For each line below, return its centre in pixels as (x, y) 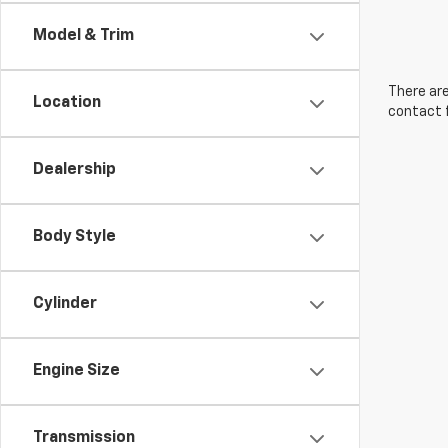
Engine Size (76, 371)
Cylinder (65, 304)
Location (67, 103)
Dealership (74, 170)
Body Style (74, 237)
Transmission (84, 438)
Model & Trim (83, 36)
